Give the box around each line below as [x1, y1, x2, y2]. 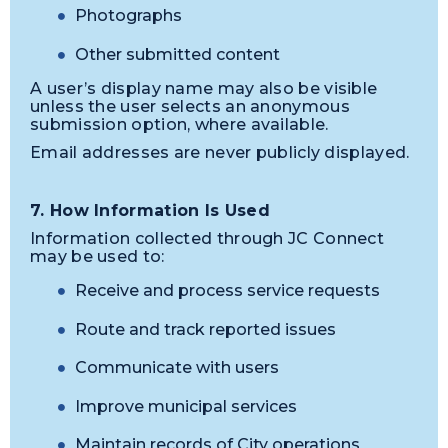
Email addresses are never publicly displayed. [30, 143, 410, 163]
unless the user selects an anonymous [30, 96, 350, 116]
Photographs [75, 6, 182, 26]
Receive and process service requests [75, 280, 380, 300]
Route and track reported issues [75, 319, 336, 339]
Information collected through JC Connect [30, 229, 384, 249]
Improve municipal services [75, 396, 297, 416]
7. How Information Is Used [30, 200, 270, 220]
